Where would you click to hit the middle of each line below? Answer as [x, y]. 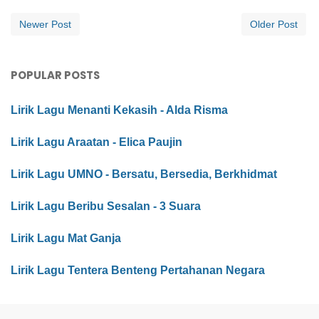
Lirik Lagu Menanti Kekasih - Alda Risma [119, 110]
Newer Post [45, 25]
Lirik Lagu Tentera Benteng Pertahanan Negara [138, 271]
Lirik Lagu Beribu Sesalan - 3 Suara [106, 206]
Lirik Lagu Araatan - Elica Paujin [96, 142]
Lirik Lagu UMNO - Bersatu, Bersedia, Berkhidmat [144, 174]
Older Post [274, 25]
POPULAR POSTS [55, 75]
